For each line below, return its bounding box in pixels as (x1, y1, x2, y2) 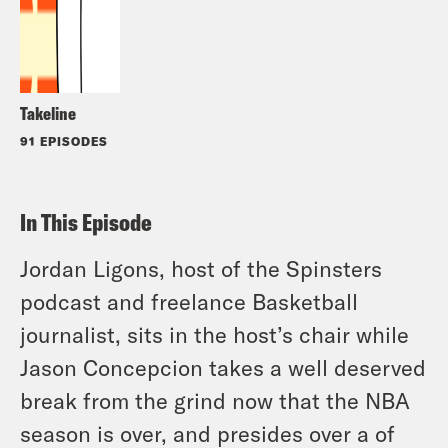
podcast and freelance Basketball (20, 287, 358, 314)
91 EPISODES (20, 133, 108, 148)
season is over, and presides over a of (20, 419, 395, 446)
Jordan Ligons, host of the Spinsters (20, 254, 382, 281)
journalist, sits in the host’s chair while (20, 320, 409, 347)
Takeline (20, 101, 76, 125)
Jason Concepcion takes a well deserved (20, 353, 426, 380)
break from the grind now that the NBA (20, 386, 410, 413)
